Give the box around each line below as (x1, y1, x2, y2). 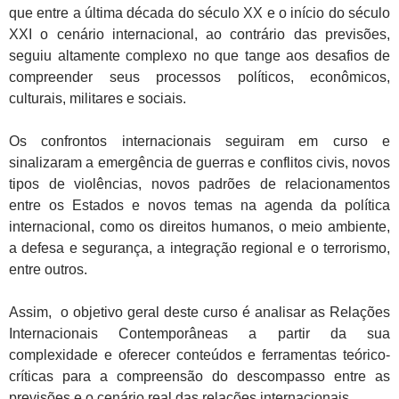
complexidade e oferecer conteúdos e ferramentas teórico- (9, 346, 390, 362)
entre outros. (9, 261, 87, 277)
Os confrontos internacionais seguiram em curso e (9, 133, 390, 149)
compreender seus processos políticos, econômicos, (9, 69, 390, 85)
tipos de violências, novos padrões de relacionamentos (9, 175, 390, 191)
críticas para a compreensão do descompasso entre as (9, 368, 390, 384)
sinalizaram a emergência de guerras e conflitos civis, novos (9, 154, 390, 170)
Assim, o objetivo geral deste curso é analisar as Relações (9, 304, 390, 320)
